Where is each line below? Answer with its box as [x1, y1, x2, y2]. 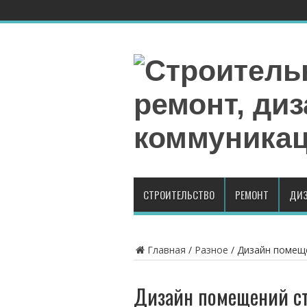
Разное [194, 243, 228, 256]
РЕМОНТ [234, 187, 269, 202]
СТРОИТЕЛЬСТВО [143, 187, 214, 202]
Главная [147, 243, 186, 256]
